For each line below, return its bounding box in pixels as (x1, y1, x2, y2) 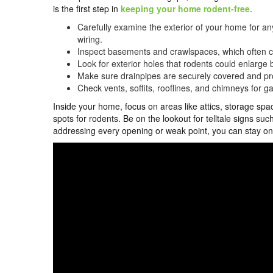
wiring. (77, 33, 105, 46)
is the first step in (53, 2, 121, 15)
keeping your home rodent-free (121, 2, 250, 15)
